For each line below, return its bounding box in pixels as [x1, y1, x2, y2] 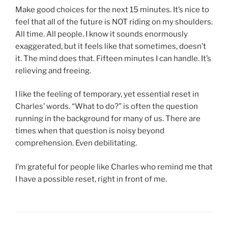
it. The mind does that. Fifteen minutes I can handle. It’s [15, 53, 211, 63]
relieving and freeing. [15, 66, 91, 75]
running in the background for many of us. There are [15, 114, 201, 124]
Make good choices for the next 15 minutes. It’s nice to [15, 5, 209, 14]
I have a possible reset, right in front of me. [15, 174, 167, 184]
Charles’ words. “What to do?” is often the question [15, 102, 198, 111]
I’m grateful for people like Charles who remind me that [15, 162, 213, 172]
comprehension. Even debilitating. [15, 138, 137, 148]
